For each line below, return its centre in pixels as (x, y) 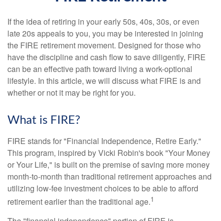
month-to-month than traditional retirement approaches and (110, 176)
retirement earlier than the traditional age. (79, 202)
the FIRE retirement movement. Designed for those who (104, 45)
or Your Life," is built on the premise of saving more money (109, 165)
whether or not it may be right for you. (72, 92)
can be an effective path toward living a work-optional (100, 69)
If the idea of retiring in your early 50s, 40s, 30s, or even (103, 21)
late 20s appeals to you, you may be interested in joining (105, 33)
